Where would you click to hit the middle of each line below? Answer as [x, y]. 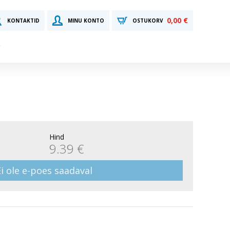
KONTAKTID [23, 21]
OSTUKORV [148, 21]
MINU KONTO [86, 21]
